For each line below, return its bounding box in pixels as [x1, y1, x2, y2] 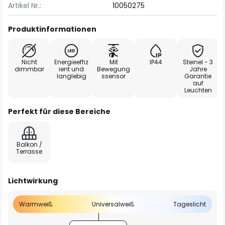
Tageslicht [173, 200, 206, 208]
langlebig [56, 72, 86, 80]
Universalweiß [91, 200, 135, 208]
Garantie [184, 72, 211, 80]
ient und [59, 65, 84, 73]
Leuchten [184, 86, 212, 94]
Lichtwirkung [8, 176, 58, 186]
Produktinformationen [8, 24, 96, 34]
